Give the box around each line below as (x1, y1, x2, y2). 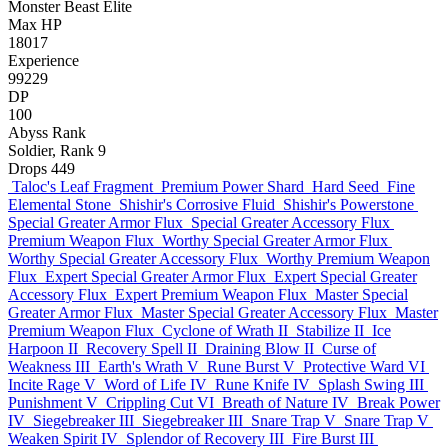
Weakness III (8, 358, 90, 375)
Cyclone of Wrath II (162, 322, 288, 339)
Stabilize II (296, 322, 364, 339)
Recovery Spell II (86, 340, 197, 357)
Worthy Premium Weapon (266, 250, 430, 267)
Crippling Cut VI (106, 394, 214, 411)
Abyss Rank (8, 124, 86, 141)
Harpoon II (8, 340, 78, 357)
